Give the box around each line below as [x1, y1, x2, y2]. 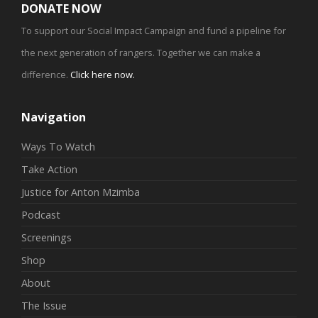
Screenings [21, 231, 72, 245]
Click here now [70, 68, 133, 82]
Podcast [21, 208, 60, 222]
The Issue [21, 299, 67, 313]
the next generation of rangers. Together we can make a [21, 46, 261, 60]
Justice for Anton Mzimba [21, 185, 140, 199]
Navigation [21, 109, 86, 126]
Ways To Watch [21, 140, 95, 154]
